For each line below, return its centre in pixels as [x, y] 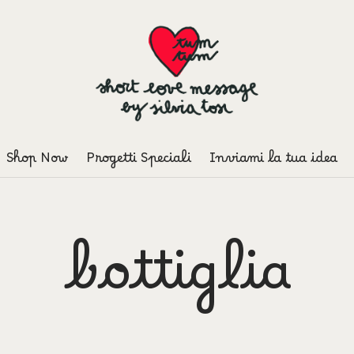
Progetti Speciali [138, 162]
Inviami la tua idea [273, 162]
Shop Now [37, 162]
